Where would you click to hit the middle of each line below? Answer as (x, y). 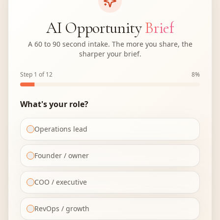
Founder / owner (62, 155)
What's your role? (54, 104)
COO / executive (61, 182)
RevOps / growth (62, 208)
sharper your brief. (110, 54)
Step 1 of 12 (36, 74)
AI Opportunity (94, 28)
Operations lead (61, 129)
